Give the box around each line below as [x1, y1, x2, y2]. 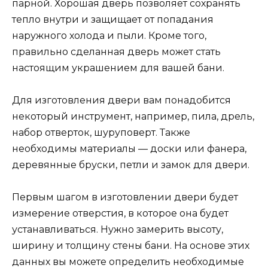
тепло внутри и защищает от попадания [12, 14, 214, 26]
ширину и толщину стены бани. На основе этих [12, 240, 249, 252]
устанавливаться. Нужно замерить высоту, [12, 224, 223, 236]
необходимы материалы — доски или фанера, [12, 143, 246, 155]
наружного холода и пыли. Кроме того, [12, 30, 206, 42]
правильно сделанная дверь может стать [12, 46, 221, 58]
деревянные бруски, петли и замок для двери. [12, 159, 249, 171]
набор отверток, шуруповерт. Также [12, 127, 190, 139]
